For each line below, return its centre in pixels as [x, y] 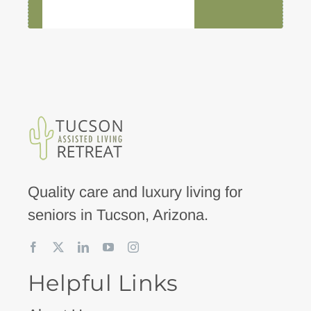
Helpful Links [103, 283]
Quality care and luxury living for [135, 192]
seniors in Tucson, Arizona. [118, 215]
